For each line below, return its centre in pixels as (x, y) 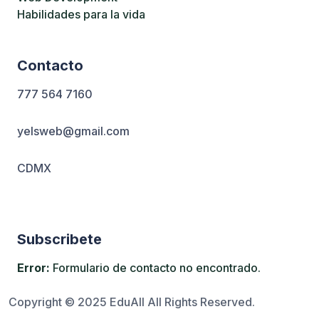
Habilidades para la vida (81, 14)
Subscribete (59, 239)
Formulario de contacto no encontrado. (155, 268)
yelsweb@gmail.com (73, 131)
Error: (33, 268)
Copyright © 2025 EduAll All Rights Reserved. (132, 302)
